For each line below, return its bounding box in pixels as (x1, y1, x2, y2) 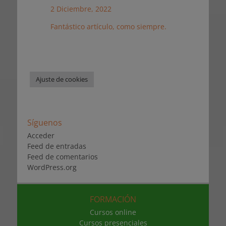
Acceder (27, 131, 54, 141)
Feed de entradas (27, 141, 86, 151)
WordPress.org (27, 162, 77, 173)
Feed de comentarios (27, 152, 98, 162)
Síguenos (27, 117, 62, 129)
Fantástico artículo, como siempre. (50, 21, 166, 31)
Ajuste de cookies (36, 75, 88, 84)
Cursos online (90, 207, 136, 217)
